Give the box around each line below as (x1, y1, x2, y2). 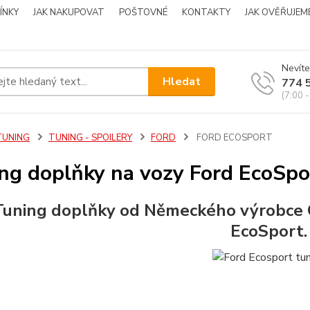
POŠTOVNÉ (119, 6, 167, 19)
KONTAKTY (182, 6, 230, 19)
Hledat (163, 73, 201, 89)
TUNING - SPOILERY (48, 131, 132, 144)
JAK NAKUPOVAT (33, 6, 104, 19)
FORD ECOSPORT (194, 131, 273, 144)
